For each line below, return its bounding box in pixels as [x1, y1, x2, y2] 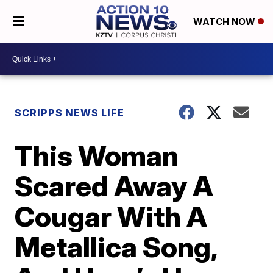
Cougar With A [15, 199, 208, 233]
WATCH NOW [193, 16, 258, 28]
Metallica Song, [15, 230, 218, 264]
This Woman [15, 138, 179, 172]
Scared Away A [15, 169, 214, 203]
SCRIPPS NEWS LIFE [15, 107, 125, 119]
